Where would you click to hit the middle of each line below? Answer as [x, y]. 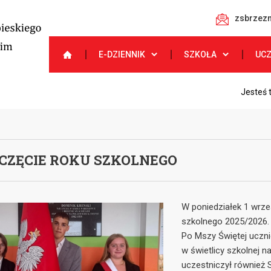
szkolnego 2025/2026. [225, 221]
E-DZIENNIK [122, 54]
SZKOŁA [200, 54]
